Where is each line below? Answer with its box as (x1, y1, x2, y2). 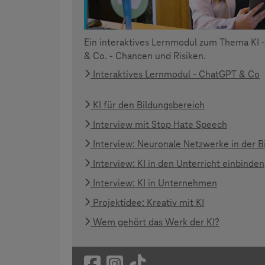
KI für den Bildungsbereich (91, 99, 205, 112)
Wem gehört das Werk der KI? (91, 216, 219, 229)
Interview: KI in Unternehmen (91, 177, 217, 190)
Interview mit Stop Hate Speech (91, 118, 227, 131)
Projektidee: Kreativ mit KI (91, 196, 204, 209)
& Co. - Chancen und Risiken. (84, 50, 206, 63)
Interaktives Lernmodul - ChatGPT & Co (91, 68, 260, 81)
